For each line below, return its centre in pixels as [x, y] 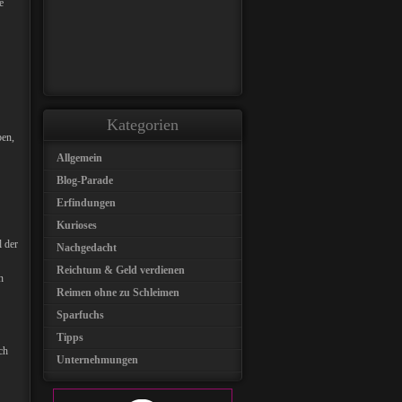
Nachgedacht [87, 248]
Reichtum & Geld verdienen [121, 270]
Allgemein [79, 158]
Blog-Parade [85, 180]
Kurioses [77, 225]
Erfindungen [86, 203]
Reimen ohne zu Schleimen [118, 293]
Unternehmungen [97, 360]
